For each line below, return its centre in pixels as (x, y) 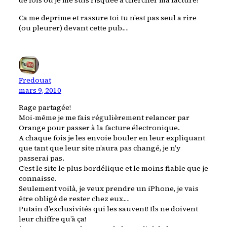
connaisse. (37, 178)
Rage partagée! (45, 107)
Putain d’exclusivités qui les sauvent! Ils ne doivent (108, 209)
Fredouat (35, 80)
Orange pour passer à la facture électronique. (99, 127)
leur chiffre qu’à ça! (52, 219)
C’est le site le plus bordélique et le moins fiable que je (113, 168)
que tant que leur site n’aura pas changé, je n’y (99, 148)
